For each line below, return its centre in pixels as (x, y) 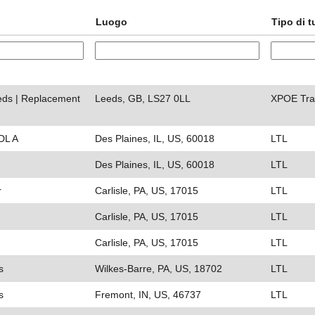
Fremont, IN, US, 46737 (148, 295)
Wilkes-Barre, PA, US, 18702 (159, 269)
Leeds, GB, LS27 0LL (143, 98)
